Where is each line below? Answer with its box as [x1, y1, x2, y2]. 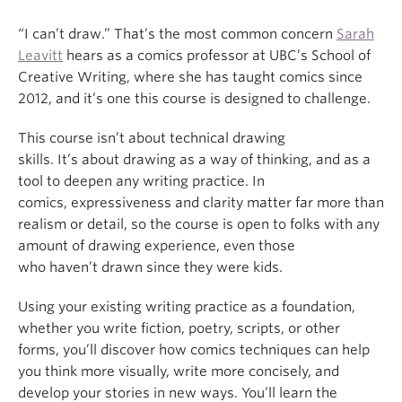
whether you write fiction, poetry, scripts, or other [18, 319, 340, 336]
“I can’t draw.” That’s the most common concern [18, 25, 336, 42]
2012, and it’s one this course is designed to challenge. [18, 90, 371, 107]
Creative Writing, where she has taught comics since [18, 68, 363, 85]
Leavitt [18, 47, 63, 64]
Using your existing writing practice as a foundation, [18, 298, 355, 315]
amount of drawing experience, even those [18, 237, 295, 254]
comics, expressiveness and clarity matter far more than [18, 194, 384, 211]
